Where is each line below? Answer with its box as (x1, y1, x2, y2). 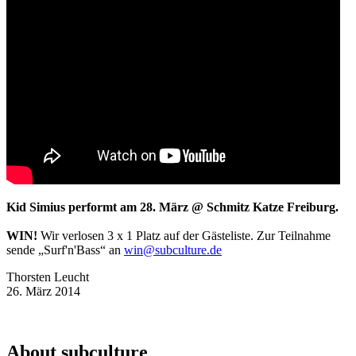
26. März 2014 (6, 284, 80, 299)
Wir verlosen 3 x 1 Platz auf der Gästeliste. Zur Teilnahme (37, 229, 331, 243)
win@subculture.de (124, 243, 222, 257)
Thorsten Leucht (6, 270, 89, 284)
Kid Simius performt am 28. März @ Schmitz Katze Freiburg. (6, 200, 339, 215)
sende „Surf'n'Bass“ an (6, 243, 124, 257)
